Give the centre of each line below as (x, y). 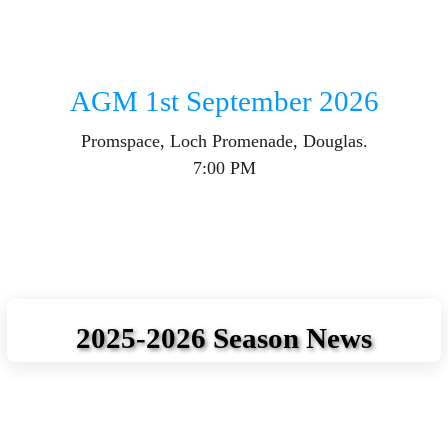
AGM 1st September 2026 (224, 101)
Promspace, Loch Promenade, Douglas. (224, 140)
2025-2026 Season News (224, 337)
